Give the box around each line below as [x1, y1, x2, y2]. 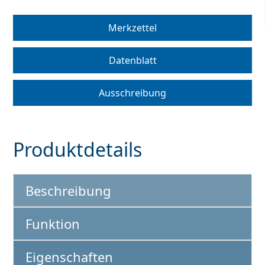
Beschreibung [25, 182, 111, 199]
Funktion [25, 215, 80, 232]
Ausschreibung [99, 86, 166, 99]
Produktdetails [13, 137, 142, 162]
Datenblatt [108, 54, 157, 67]
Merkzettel [108, 21, 157, 34]
